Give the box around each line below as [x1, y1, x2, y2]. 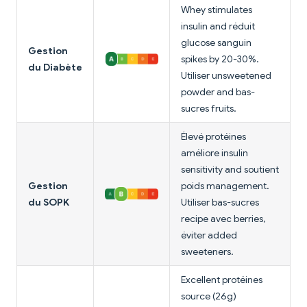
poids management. [181, 180, 269, 193]
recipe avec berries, [181, 212, 265, 225]
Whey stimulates [181, 3, 252, 16]
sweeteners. [181, 245, 234, 258]
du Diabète [28, 61, 82, 74]
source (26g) [181, 290, 236, 303]
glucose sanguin [181, 36, 251, 49]
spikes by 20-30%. [181, 53, 259, 66]
